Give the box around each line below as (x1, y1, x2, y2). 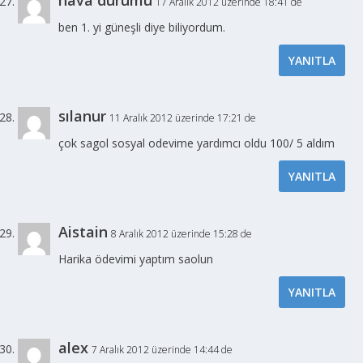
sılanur (58, 105, 107, 126)
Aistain (58, 221, 109, 241)
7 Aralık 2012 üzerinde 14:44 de (92, 342, 233, 357)
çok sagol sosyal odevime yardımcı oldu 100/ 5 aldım (58, 135, 335, 151)
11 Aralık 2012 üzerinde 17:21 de (109, 110, 257, 125)
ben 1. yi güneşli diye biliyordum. (58, 19, 226, 35)
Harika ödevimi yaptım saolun (58, 250, 214, 267)
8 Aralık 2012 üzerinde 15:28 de (111, 226, 253, 241)
